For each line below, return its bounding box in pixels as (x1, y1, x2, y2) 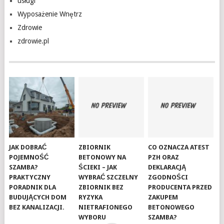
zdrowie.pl (17, 37, 49, 45)
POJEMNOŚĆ (9, 153, 49, 161)
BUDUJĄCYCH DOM (9, 193, 67, 201)
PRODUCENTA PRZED (148, 183, 212, 191)
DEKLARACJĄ (148, 163, 186, 171)
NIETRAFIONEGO (78, 203, 133, 211)
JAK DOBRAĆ (9, 143, 47, 151)
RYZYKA (78, 193, 103, 201)
